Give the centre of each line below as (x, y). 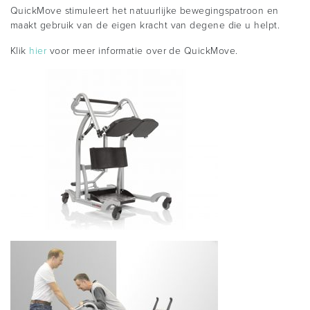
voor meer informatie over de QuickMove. (142, 51)
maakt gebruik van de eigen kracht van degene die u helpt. (145, 25)
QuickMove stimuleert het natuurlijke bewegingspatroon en (145, 10)
